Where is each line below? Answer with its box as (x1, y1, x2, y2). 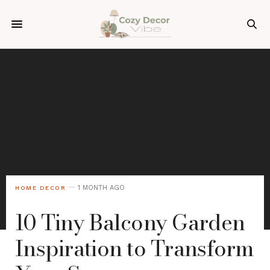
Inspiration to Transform (15, 231, 254, 265)
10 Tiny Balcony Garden (15, 206, 245, 239)
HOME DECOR (15, 184, 66, 191)
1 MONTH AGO (78, 184, 125, 192)
